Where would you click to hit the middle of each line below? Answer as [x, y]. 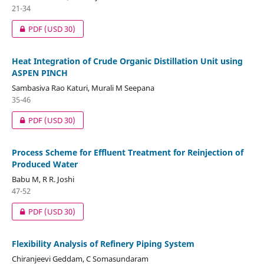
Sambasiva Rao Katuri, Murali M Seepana [83, 88]
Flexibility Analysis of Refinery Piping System [103, 243]
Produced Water [44, 164]
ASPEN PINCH [39, 72]
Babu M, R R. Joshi [43, 179]
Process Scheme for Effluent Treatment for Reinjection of [127, 152]
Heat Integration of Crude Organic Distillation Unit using [127, 61]
